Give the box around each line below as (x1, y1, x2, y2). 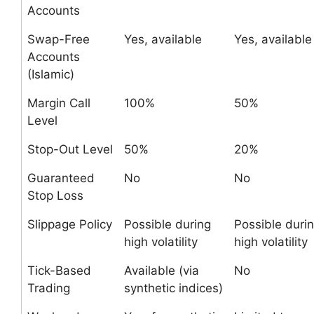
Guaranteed (27, 171, 95, 185)
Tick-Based (27, 264, 91, 278)
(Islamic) (27, 67, 74, 81)
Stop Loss (27, 189, 83, 203)
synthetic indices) (124, 281, 223, 295)
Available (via (124, 264, 199, 278)
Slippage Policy (27, 217, 112, 231)
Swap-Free (27, 32, 90, 46)
